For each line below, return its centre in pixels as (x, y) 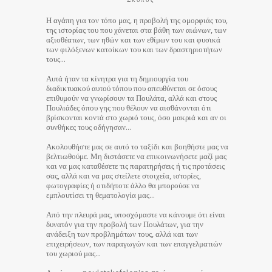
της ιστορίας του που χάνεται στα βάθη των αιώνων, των (136, 29)
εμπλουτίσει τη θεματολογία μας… (100, 195)
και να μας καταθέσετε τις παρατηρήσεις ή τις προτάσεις (135, 165)
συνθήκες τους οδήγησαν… (89, 127)
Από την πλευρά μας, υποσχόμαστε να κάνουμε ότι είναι (136, 214)
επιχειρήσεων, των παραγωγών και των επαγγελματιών (134, 243)
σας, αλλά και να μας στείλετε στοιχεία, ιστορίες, (124, 175)
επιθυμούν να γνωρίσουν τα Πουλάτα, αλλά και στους (131, 97)
